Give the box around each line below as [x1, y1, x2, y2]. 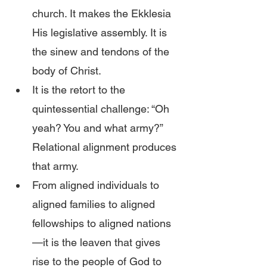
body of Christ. [32, 64, 101, 77]
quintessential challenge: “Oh [32, 103, 172, 115]
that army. [32, 160, 79, 172]
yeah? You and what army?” [32, 122, 166, 134]
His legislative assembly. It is [32, 26, 170, 39]
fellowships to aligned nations [32, 217, 171, 229]
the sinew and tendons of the [32, 45, 172, 58]
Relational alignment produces [32, 141, 179, 153]
